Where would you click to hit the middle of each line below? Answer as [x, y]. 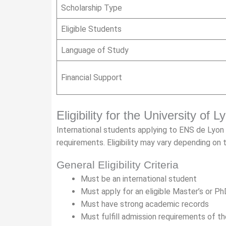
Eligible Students [91, 29]
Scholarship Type [92, 8]
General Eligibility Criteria [118, 165]
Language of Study [95, 50]
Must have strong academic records [145, 204]
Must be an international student [139, 179]
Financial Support [92, 77]
